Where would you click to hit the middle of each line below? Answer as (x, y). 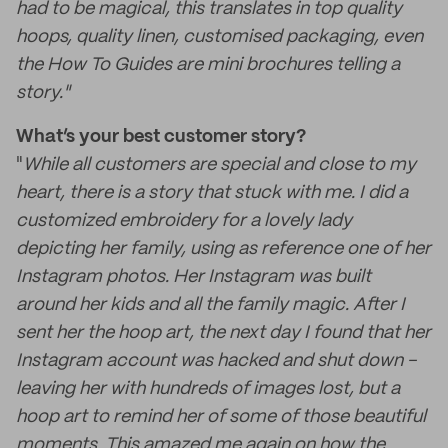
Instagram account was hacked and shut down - (216, 361)
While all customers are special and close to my (219, 165)
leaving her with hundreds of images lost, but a (208, 389)
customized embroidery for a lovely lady (184, 221)
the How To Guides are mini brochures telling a (208, 65)
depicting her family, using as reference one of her (223, 249)
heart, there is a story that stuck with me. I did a (212, 193)
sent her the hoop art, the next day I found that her (223, 333)
